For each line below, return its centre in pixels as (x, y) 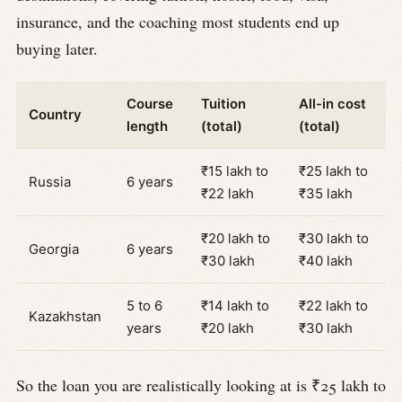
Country (55, 115)
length (147, 127)
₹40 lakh (326, 261)
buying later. (57, 48)
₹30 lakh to (334, 239)
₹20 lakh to (236, 239)
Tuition (223, 104)
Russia (50, 182)
